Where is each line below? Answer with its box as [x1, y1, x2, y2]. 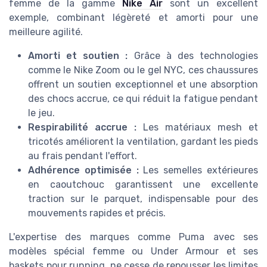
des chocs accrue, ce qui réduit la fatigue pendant [28, 92, 258, 104]
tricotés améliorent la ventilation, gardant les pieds [28, 135, 258, 147]
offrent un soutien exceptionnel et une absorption [28, 78, 258, 90]
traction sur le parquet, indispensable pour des [28, 193, 258, 204]
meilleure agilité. [9, 26, 83, 38]
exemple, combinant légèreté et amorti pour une [9, 11, 258, 23]
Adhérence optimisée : [28, 164, 139, 176]
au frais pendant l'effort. [28, 150, 137, 162]
